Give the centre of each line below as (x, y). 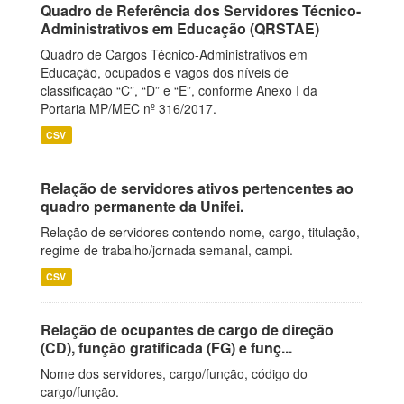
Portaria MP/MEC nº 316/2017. (129, 108)
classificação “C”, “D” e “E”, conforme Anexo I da (179, 90)
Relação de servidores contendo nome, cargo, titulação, (200, 232)
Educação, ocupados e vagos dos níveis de (165, 72)
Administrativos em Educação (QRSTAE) (180, 28)
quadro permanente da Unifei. (142, 206)
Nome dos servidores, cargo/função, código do (174, 373)
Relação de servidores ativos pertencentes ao (197, 188)
